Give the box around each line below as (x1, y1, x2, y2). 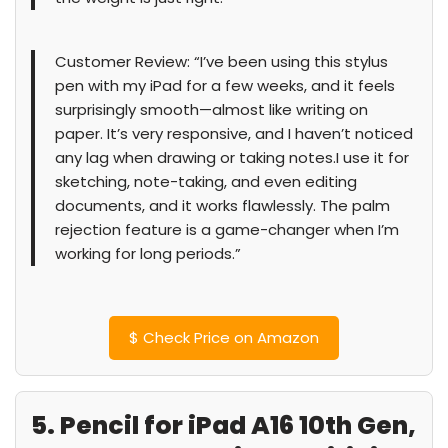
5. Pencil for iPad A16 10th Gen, (31, 408, 416, 443)
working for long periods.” (55, 243, 241, 264)
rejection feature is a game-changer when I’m (55, 219, 399, 240)
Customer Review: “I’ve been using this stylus (55, 51, 388, 72)
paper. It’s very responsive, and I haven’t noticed (55, 123, 413, 144)
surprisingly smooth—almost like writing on (55, 99, 368, 120)
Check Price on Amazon (139, 327, 319, 348)
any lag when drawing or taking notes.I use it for (55, 147, 409, 168)
